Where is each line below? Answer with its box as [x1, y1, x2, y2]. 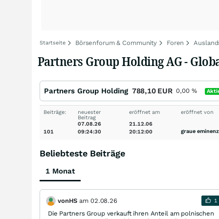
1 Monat [45, 167, 75, 175]
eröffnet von [180, 109, 214, 115]
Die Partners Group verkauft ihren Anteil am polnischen [48, 210, 214, 217]
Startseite [40, 40, 66, 46]
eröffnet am [129, 109, 160, 115]
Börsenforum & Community [75, 39, 157, 46]
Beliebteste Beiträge [40, 148, 125, 158]
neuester [78, 109, 101, 115]
